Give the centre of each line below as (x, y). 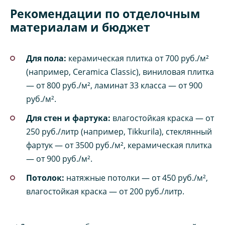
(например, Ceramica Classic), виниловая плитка (120, 72)
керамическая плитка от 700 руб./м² (138, 58)
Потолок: (45, 178)
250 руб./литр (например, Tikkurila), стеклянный (119, 132)
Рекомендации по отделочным (105, 13)
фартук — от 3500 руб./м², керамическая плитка (119, 145)
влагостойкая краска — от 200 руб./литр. (105, 192)
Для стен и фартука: (68, 118)
